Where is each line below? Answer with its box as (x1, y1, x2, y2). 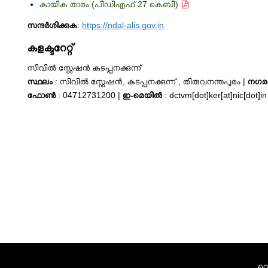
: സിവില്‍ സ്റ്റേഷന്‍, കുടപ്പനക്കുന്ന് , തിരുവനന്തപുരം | (53, 77, 248, 86)
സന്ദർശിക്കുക (28, 20, 78, 30)
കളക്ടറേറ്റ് (28, 42, 74, 54)
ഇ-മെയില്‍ (123, 90, 163, 100)
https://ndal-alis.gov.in (82, 20, 165, 30)
